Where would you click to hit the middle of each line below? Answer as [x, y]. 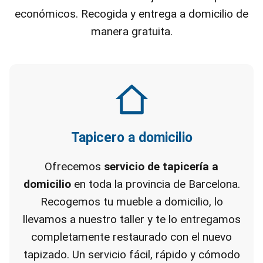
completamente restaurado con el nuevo [131, 237]
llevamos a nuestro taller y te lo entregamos [131, 219]
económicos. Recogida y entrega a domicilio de [131, 14]
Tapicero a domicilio [131, 138]
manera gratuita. [131, 31]
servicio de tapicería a [161, 166]
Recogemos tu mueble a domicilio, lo [131, 202]
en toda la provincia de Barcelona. [155, 184]
